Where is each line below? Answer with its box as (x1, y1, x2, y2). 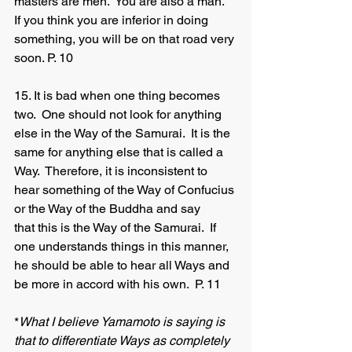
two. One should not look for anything (14, 107, 225, 122)
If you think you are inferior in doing (14, 13, 211, 27)
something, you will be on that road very (14, 31, 237, 46)
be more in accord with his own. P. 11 (14, 277, 221, 291)
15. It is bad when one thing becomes (14, 88, 223, 103)
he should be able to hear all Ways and (14, 258, 233, 273)
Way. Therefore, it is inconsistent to (14, 163, 211, 178)
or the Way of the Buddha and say (14, 201, 203, 216)
